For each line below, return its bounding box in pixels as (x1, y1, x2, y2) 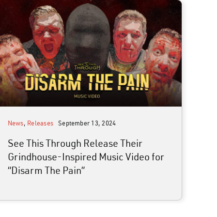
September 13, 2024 (58, 119, 116, 127)
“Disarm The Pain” (7, 164, 85, 176)
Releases (27, 119, 54, 127)
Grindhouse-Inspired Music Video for (7, 150, 164, 163)
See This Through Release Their (7, 137, 142, 149)
